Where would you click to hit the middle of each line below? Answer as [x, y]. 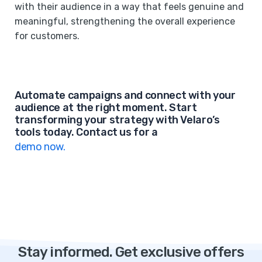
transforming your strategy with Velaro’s [117, 120]
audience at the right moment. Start [106, 107]
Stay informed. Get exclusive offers [131, 252]
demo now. [40, 146]
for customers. [47, 36]
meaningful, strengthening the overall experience [125, 21]
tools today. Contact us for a [86, 132]
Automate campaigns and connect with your [125, 95]
